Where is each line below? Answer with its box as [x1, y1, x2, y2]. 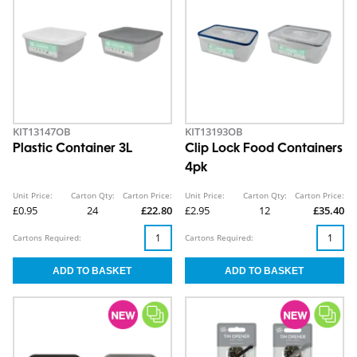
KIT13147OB [13, 124, 71, 139]
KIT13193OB [185, 124, 243, 139]
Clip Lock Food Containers [185, 143, 343, 155]
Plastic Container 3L [13, 143, 132, 155]
